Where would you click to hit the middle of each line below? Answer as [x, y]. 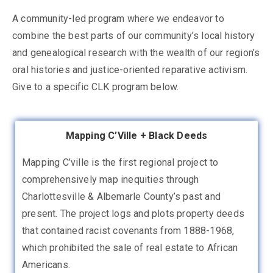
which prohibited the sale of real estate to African [130, 247]
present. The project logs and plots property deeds [133, 213]
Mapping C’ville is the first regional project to [120, 162]
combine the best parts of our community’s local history [134, 35]
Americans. [46, 264]
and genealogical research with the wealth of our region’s [136, 52]
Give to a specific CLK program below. [96, 87]
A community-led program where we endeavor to [118, 18]
